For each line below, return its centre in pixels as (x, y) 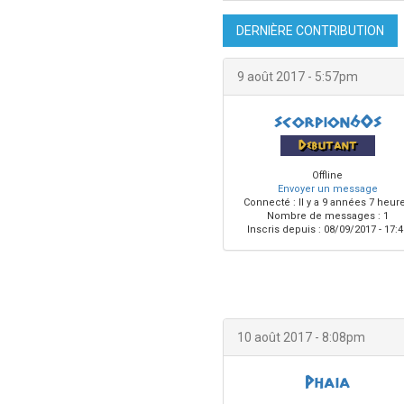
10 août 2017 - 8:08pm (301, 337)
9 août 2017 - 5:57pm (298, 77)
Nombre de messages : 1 (327, 216)
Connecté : (270, 202)
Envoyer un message (327, 189)
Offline (327, 175)
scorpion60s (327, 122)
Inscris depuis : (284, 230)
